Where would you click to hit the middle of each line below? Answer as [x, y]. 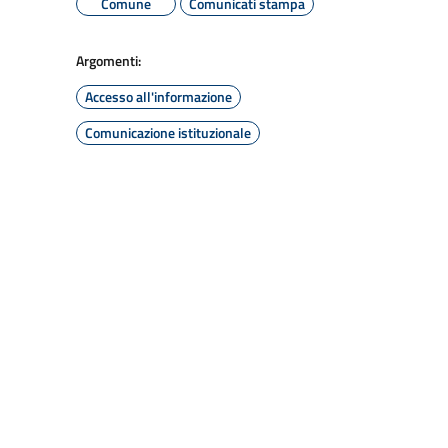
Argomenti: [108, 60]
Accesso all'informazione [158, 96]
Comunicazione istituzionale [168, 132]
